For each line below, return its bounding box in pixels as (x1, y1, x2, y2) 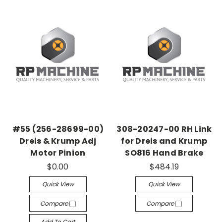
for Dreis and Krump (121, 135, 208, 147)
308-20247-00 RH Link (116, 123, 212, 135)
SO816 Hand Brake (125, 147, 204, 159)
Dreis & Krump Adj (19, 135, 97, 147)
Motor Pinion (30, 147, 86, 159)
